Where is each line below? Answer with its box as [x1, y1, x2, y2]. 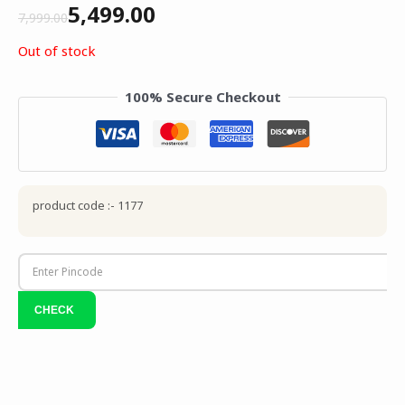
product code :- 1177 [33, 196, 143, 213]
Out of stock [18, 42, 96, 61]
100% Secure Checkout [124, 88, 281, 107]
